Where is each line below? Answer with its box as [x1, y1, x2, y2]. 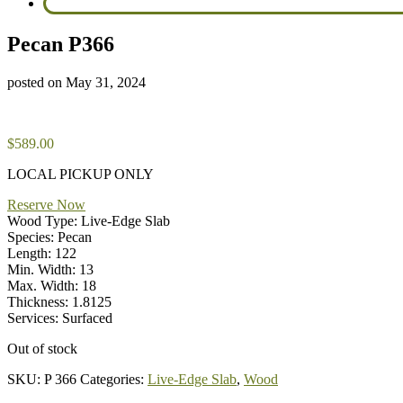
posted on [7, 74, 66, 90]
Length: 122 [7, 245, 76, 261]
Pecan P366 [7, 31, 114, 56]
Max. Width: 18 [7, 277, 96, 293]
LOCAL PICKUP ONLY [7, 166, 154, 182]
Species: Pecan [7, 228, 92, 245]
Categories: [80, 371, 148, 387]
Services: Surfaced [7, 309, 112, 326]
